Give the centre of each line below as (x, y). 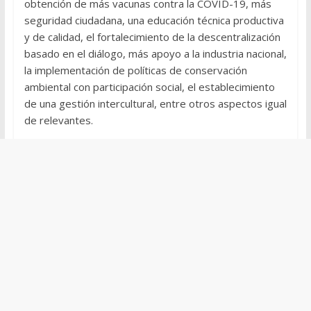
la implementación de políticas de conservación (135, 70)
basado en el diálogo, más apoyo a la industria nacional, (155, 54)
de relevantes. (58, 120)
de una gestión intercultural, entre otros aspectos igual (155, 104)
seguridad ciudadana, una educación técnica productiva (154, 20)
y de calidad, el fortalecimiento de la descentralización (152, 37)
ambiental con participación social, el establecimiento (149, 87)
